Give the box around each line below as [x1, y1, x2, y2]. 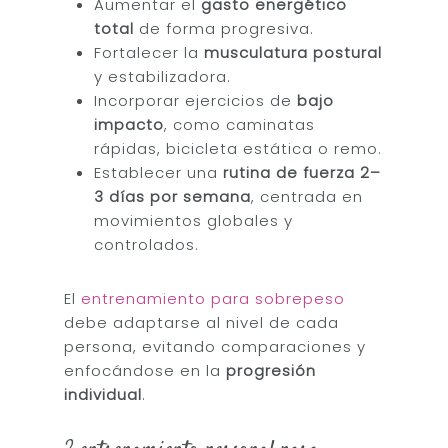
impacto [94, 113, 165, 135]
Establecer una [94, 161, 224, 183]
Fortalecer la [94, 41, 205, 63]
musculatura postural [204, 41, 383, 63]
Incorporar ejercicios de [94, 89, 298, 111]
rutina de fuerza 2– [223, 161, 382, 183]
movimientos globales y [94, 209, 294, 231]
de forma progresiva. [134, 17, 315, 39]
